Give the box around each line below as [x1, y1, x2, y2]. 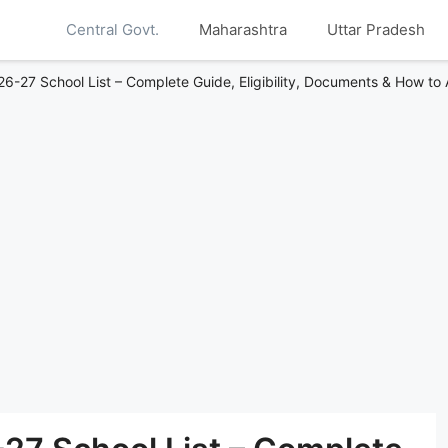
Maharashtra [198, 20, 287, 39]
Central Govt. [65, 20, 159, 39]
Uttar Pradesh [326, 20, 425, 39]
